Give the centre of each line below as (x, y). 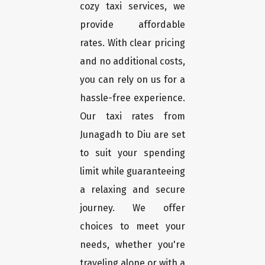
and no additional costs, (132, 62)
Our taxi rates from (132, 117)
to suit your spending (132, 153)
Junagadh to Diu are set (132, 135)
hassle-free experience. (132, 98)
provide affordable (132, 25)
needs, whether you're (132, 245)
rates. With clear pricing (132, 43)
